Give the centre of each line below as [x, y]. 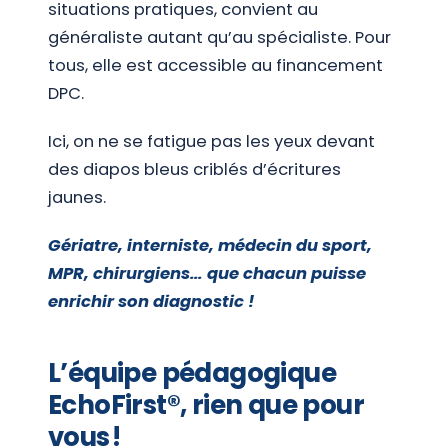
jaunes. [77, 197]
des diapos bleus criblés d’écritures [194, 169]
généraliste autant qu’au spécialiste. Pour [219, 38]
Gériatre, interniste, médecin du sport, [210, 245]
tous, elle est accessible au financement [215, 66]
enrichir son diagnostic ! [151, 301]
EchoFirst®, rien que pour [206, 405]
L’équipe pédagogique [192, 373]
